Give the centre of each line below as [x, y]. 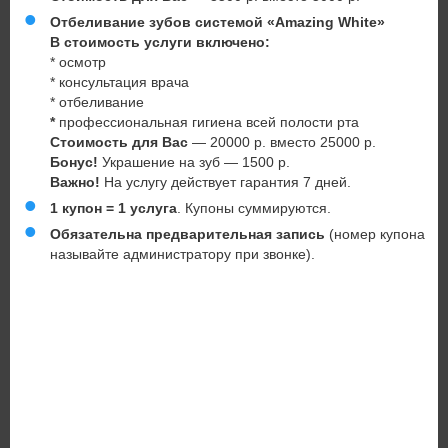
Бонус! [74, 162]
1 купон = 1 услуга [113, 208]
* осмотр [78, 62]
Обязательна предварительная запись [187, 234]
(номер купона [375, 234]
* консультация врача [119, 82]
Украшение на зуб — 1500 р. [194, 162]
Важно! [75, 182]
